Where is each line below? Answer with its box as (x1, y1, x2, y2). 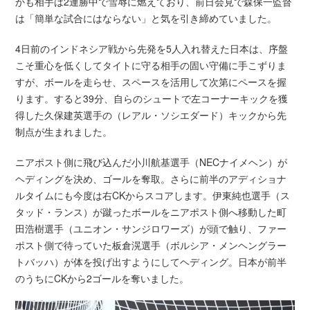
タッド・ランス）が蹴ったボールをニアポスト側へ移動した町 (15, 205, 287, 219)
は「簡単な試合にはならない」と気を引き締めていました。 (15, 11, 277, 26)
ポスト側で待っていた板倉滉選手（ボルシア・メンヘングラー (15, 238, 287, 253)
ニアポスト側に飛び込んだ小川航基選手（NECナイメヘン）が (15, 155, 288, 170)
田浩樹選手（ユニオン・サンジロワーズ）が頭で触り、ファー (15, 221, 287, 236)
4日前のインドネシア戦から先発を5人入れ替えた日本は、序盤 (15, 42, 289, 56)
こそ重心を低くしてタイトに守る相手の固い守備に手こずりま (15, 58, 287, 73)
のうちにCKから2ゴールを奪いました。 (15, 271, 190, 286)
